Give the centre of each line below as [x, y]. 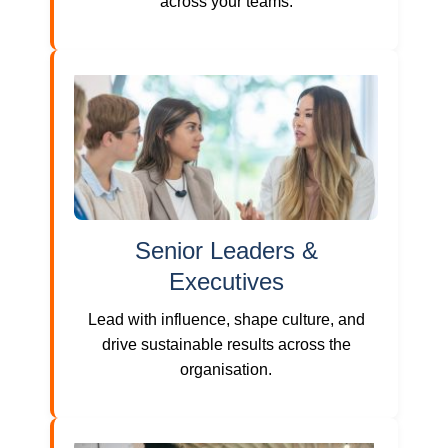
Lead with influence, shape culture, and [226, 319]
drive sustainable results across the [226, 344]
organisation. [226, 369]
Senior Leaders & [226, 250]
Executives [226, 281]
